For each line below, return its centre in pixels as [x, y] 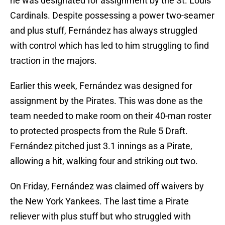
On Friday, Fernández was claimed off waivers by [107, 186]
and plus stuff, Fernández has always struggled [104, 31]
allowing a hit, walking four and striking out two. [104, 161]
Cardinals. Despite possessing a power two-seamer [112, 16]
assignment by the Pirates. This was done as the [106, 101]
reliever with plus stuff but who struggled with [100, 216]
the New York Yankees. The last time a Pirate [99, 201]
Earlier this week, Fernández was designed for [101, 86]
